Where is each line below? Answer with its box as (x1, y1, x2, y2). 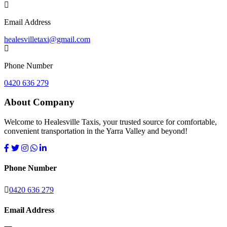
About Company (4, 97, 74, 108)
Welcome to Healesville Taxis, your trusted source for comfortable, (4, 118, 217, 127)
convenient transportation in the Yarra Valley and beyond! (4, 127, 187, 136)
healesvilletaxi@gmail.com (4, 34, 90, 44)
